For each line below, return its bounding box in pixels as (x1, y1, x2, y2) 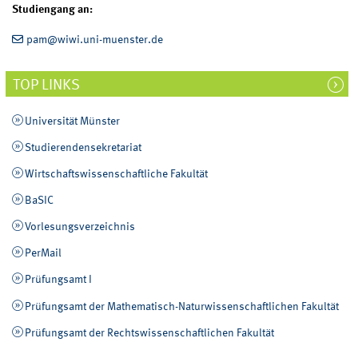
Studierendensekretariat (24, 142, 141, 154)
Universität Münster (24, 116, 120, 128)
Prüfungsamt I (24, 274, 92, 286)
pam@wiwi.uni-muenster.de (26, 34, 163, 46)
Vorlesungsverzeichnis (24, 221, 135, 233)
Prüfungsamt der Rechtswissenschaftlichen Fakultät (24, 327, 274, 339)
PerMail (24, 248, 62, 260)
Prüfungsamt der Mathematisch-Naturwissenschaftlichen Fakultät (24, 300, 339, 312)
